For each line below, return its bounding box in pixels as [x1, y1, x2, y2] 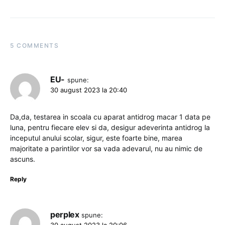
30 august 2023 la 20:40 [50, 85, 127, 94]
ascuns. [10, 154, 35, 163]
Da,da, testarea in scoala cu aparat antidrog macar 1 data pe [10, 112, 210, 121]
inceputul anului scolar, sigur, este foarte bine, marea [10, 133, 182, 142]
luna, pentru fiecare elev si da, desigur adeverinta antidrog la [10, 123, 210, 132]
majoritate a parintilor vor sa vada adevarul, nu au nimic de [10, 144, 202, 153]
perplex [50, 209, 79, 219]
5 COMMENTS [10, 41, 59, 49]
